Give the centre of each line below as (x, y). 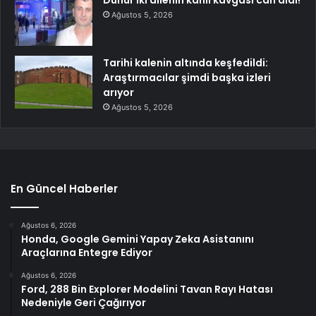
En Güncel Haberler (64, 189)
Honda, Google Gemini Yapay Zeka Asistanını (138, 239)
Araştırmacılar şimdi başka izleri (187, 78)
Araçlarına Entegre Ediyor (87, 253)
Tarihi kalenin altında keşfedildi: (186, 63)
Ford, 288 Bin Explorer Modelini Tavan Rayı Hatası (147, 290)
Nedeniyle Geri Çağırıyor (84, 303)
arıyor (119, 93)
